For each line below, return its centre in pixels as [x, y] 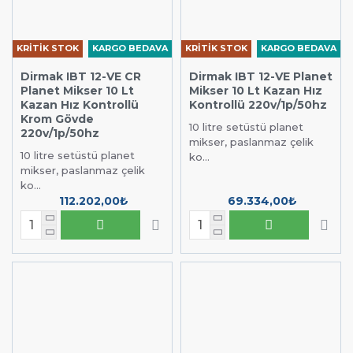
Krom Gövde [57, 119]
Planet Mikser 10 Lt [77, 90]
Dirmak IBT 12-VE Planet [260, 76]
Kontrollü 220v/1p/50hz [258, 104]
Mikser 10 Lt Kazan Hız [255, 90]
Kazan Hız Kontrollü [80, 104]
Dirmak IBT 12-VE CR [81, 76]
